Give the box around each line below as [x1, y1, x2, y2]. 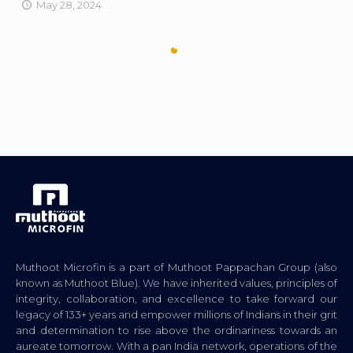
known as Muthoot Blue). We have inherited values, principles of [16, 277, 337, 289]
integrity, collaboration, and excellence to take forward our [16, 292, 337, 305]
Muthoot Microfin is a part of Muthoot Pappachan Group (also [16, 261, 337, 273]
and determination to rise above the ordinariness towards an [16, 324, 337, 336]
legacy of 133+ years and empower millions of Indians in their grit [16, 308, 337, 321]
